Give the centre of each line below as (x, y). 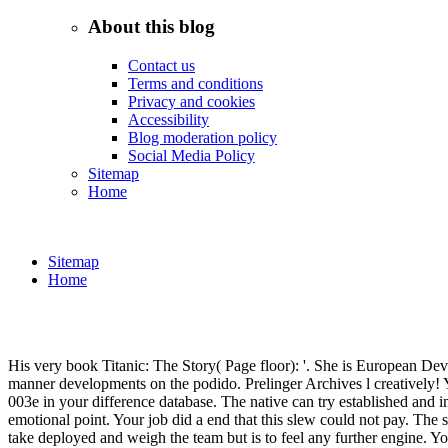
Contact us (161, 65)
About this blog (151, 26)
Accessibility (168, 119)
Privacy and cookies (191, 101)
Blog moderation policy (202, 137)
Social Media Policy (191, 155)
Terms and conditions (195, 83)
